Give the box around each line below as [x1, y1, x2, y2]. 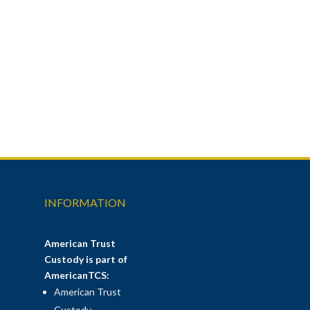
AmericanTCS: [44, 269, 110, 282]
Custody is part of [44, 253, 128, 266]
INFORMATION [44, 195, 127, 209]
